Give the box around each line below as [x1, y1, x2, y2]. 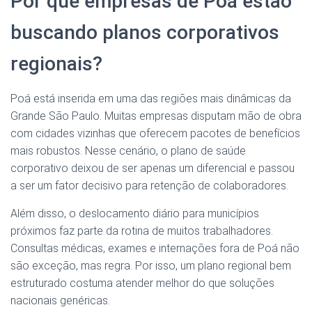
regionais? [10, 52, 102, 76]
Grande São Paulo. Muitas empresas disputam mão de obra [10, 109, 302, 123]
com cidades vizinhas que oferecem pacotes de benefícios [10, 127, 300, 141]
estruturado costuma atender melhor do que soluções [10, 276, 274, 290]
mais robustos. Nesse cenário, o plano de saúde [10, 144, 246, 158]
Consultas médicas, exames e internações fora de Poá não [10, 242, 299, 256]
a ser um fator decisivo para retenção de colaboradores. [10, 179, 288, 193]
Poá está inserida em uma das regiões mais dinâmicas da [10, 92, 291, 106]
